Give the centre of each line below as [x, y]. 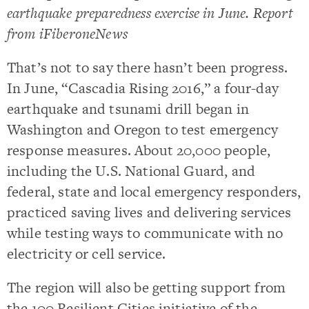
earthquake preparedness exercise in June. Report [150, 12]
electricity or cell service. [87, 253]
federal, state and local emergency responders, [154, 191]
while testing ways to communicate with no [145, 232]
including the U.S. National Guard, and [131, 170]
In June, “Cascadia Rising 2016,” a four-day [143, 88]
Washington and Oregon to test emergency [143, 129]
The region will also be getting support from [147, 287]
